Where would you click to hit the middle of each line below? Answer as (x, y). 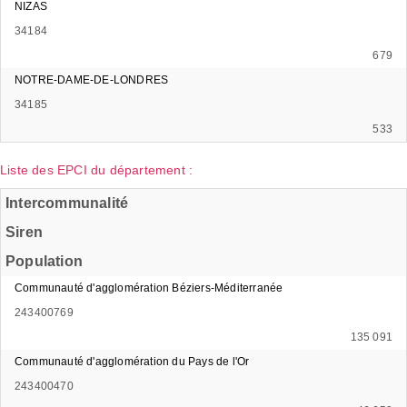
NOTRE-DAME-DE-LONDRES (92, 79)
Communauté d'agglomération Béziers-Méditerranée (149, 288)
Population (44, 261)
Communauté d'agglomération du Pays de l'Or (132, 361)
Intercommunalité (67, 203)
